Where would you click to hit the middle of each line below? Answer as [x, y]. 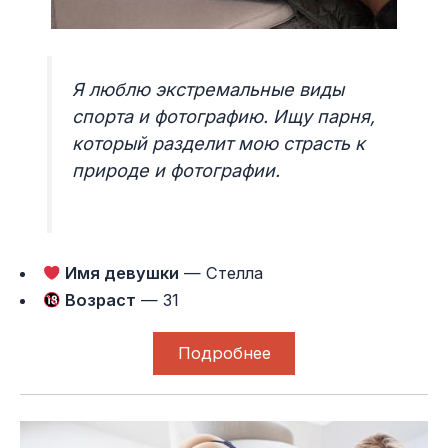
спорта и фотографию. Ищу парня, [224, 117]
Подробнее [224, 353]
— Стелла [221, 273]
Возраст [99, 300]
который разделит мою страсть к [219, 144]
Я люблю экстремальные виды [208, 90]
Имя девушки [120, 273]
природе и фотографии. [176, 171]
